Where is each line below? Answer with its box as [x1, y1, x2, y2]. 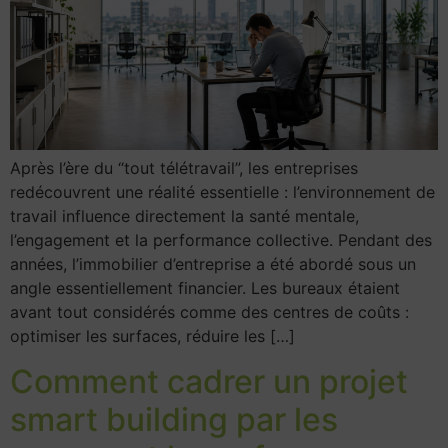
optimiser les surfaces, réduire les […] [10, 326, 295, 347]
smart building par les [10, 399, 338, 439]
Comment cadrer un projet [10, 361, 408, 401]
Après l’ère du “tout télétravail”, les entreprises [10, 158, 358, 179]
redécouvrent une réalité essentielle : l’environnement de [10, 182, 435, 203]
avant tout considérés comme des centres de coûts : [10, 302, 409, 323]
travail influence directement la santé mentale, [10, 206, 359, 227]
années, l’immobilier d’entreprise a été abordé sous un [10, 254, 416, 275]
